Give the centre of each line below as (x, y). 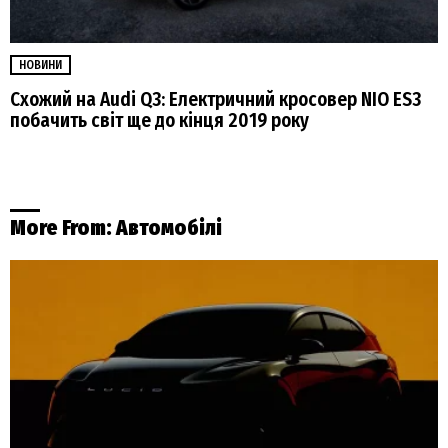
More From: (63, 228)
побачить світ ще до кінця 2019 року (159, 120)
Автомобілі (169, 228)
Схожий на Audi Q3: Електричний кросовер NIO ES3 (215, 99)
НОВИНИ (40, 64)
